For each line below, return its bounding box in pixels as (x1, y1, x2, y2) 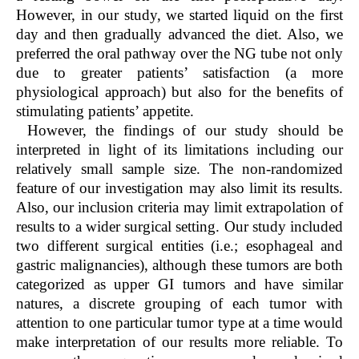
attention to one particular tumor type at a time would (16, 313, 343, 331)
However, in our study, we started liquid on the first (16, 6, 343, 23)
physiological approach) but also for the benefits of (16, 83, 343, 100)
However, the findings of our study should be (27, 121, 343, 139)
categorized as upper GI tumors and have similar (16, 275, 343, 292)
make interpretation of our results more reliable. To (16, 333, 343, 350)
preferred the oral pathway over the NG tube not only (16, 44, 343, 62)
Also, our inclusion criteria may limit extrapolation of (16, 198, 343, 216)
